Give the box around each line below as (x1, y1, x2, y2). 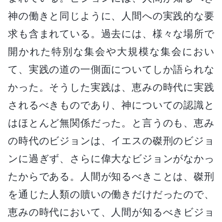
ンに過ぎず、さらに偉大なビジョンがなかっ (8, 152, 214, 165)
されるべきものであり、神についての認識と (8, 99, 214, 111)
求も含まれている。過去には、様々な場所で (8, 27, 214, 40)
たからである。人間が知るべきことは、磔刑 (8, 170, 214, 182)
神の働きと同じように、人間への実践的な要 (8, 9, 214, 22)
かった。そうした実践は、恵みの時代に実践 (8, 81, 214, 93)
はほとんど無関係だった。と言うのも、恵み (8, 116, 214, 129)
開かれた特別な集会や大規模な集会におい (8, 45, 214, 57)
